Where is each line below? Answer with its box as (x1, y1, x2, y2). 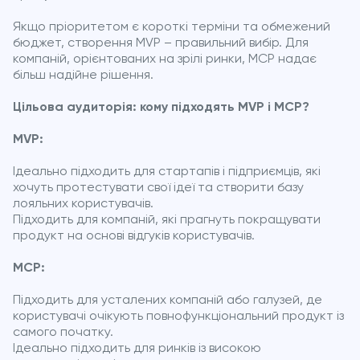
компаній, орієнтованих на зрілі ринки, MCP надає (13, 52, 317, 66)
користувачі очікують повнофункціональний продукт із (13, 309, 344, 323)
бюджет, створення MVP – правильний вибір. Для (13, 36, 309, 50)
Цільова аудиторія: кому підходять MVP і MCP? (13, 100, 309, 114)
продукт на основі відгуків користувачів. (13, 229, 255, 243)
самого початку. (13, 325, 113, 339)
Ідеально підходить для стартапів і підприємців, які (13, 165, 321, 178)
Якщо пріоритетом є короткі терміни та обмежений (13, 20, 330, 34)
